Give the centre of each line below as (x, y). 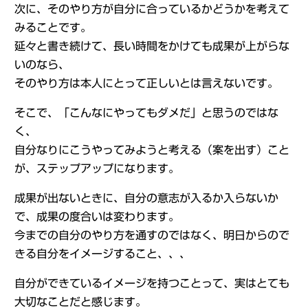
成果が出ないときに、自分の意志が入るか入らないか (146, 198)
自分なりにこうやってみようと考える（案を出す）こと (152, 150)
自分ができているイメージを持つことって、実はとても (152, 283)
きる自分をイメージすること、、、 (102, 254)
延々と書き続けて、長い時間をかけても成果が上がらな (152, 46)
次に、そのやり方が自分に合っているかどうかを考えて (152, 9)
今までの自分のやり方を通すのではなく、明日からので (152, 235)
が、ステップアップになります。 (97, 168)
